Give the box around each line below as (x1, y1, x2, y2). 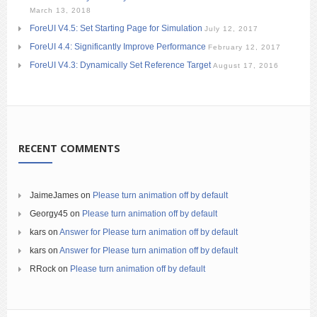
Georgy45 (30, 208, 68, 219)
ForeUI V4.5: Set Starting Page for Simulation (30, 23, 202, 33)
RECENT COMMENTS (18, 141, 120, 155)
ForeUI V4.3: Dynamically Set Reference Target (30, 59, 211, 70)
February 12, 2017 (208, 42, 281, 51)
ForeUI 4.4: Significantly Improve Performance (30, 41, 206, 52)
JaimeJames (30, 190, 79, 200)
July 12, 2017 (204, 24, 258, 33)
